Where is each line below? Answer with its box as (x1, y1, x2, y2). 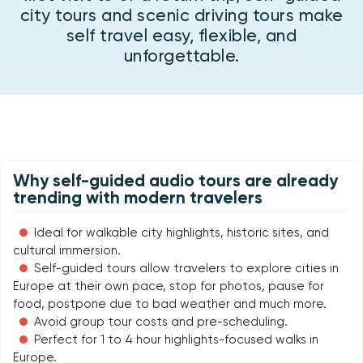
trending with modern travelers (13, 186, 263, 208)
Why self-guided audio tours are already (13, 169, 338, 191)
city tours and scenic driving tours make (19, 4, 344, 25)
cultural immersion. (13, 242, 121, 258)
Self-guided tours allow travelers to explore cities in (34, 260, 339, 275)
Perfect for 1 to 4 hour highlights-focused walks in (34, 331, 318, 347)
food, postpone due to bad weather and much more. (13, 296, 327, 311)
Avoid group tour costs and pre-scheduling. (34, 314, 288, 329)
